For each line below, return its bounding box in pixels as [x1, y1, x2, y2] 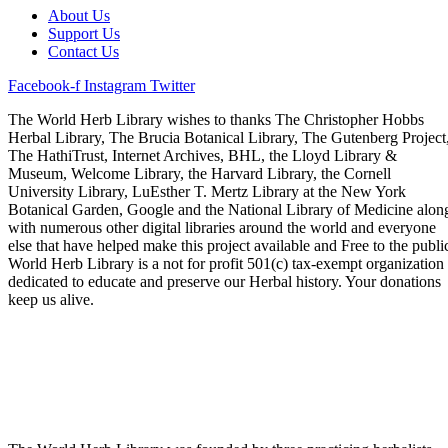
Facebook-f [8, 77, 80, 95]
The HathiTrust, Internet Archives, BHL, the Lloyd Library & [8, 147, 397, 165]
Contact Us [48, 43, 119, 61]
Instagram [84, 77, 146, 95]
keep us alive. [8, 291, 94, 309]
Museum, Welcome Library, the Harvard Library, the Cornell [8, 165, 391, 183]
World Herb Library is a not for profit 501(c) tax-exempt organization [8, 255, 444, 273]
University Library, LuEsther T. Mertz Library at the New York [8, 183, 406, 201]
